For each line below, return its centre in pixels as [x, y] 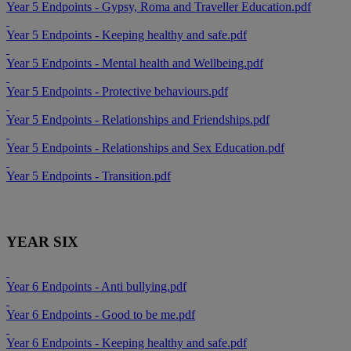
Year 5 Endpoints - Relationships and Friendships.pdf [138, 120]
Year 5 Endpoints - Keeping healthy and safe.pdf [127, 35]
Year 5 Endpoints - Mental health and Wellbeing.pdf [135, 63]
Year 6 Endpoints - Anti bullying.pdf [96, 286]
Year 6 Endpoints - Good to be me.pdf [101, 314]
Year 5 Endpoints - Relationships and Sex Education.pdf [145, 148]
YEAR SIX [42, 242]
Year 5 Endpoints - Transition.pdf [89, 176]
